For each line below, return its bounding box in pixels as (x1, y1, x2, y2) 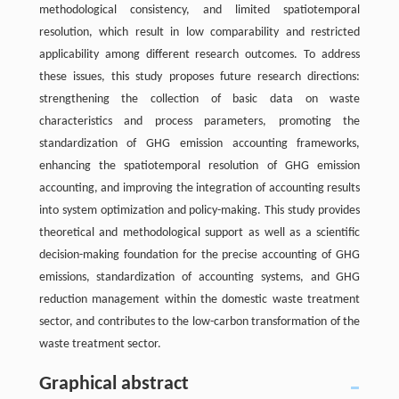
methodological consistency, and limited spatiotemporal (38, 4, 361, 17)
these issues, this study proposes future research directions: (38, 70, 361, 84)
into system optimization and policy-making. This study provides (38, 204, 361, 217)
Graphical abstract (38, 374, 189, 395)
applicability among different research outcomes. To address (38, 48, 361, 61)
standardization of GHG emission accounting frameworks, (38, 137, 361, 151)
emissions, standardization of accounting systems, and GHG (38, 271, 361, 284)
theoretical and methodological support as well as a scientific (38, 226, 361, 240)
